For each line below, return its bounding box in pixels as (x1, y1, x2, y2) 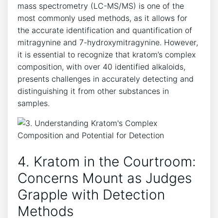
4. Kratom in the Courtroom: (18, 153, 196, 170)
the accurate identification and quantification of (18, 25, 192, 36)
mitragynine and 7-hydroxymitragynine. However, (18, 37, 198, 48)
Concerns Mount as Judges (18, 169, 192, 186)
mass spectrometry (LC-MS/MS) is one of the (18, 1, 184, 11)
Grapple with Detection (18, 186, 165, 203)
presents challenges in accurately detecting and (18, 74, 194, 84)
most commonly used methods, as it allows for (18, 13, 187, 23)
